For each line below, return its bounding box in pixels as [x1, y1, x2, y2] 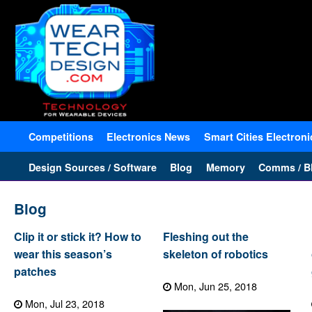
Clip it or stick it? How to [14, 228, 141, 245]
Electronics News [107, 129, 191, 143]
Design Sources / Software [29, 159, 157, 174]
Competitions [29, 129, 94, 143]
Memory [205, 159, 245, 174]
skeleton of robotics [162, 246, 268, 263]
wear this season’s [14, 246, 112, 263]
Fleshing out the [162, 228, 249, 245]
